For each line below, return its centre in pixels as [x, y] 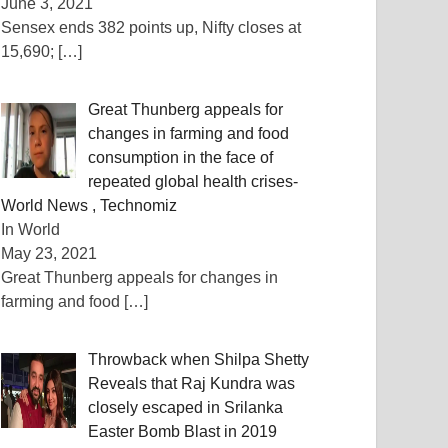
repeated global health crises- [193, 181]
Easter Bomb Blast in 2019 [183, 431]
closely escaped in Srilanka [186, 407]
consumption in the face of [181, 157]
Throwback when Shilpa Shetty [199, 359]
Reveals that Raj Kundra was [192, 383]
